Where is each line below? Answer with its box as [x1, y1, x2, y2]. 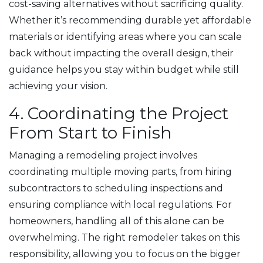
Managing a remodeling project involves [9, 149, 197, 161]
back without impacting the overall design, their [9, 47, 234, 59]
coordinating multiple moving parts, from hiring [9, 166, 232, 177]
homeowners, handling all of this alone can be [9, 215, 224, 227]
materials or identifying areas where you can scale [9, 31, 242, 42]
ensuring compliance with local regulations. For [9, 198, 232, 210]
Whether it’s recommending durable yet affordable [9, 14, 251, 26]
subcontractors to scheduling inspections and [9, 182, 223, 194]
